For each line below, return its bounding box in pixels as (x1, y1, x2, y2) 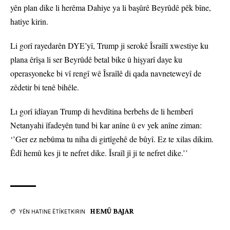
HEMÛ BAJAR (90, 207, 134, 216)
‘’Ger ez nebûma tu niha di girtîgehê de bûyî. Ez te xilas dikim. (10, 133, 214, 145)
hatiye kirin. (10, 16, 48, 27)
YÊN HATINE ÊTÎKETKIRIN (19, 208, 85, 215)
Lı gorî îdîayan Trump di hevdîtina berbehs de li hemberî (10, 106, 193, 117)
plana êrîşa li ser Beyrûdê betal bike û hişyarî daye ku (10, 54, 182, 65)
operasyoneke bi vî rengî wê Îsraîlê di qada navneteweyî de (10, 68, 201, 79)
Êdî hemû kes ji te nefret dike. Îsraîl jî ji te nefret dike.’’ (10, 147, 188, 159)
